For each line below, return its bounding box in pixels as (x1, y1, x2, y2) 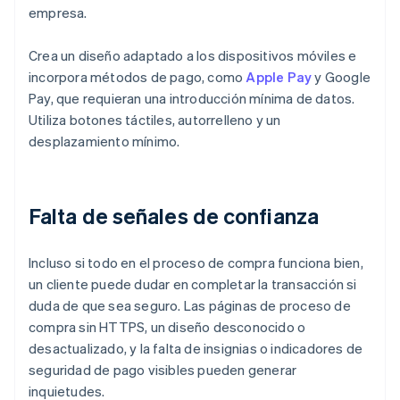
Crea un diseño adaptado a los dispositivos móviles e (29, 46, 357, 65)
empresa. (29, 4, 87, 22)
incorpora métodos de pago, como (29, 68, 246, 87)
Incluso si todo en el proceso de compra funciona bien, (29, 254, 363, 272)
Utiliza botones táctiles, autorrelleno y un (29, 111, 281, 129)
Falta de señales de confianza (29, 202, 319, 230)
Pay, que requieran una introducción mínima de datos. (29, 89, 355, 108)
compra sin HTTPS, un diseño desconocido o (29, 318, 306, 337)
